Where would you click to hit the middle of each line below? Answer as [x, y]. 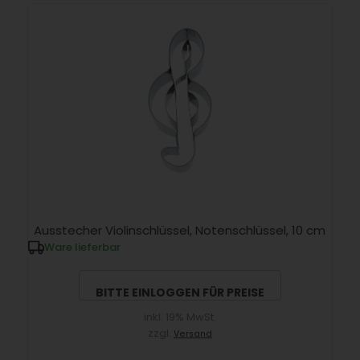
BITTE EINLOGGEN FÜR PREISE [180, 292]
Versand [192, 333]
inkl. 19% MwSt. [180, 317]
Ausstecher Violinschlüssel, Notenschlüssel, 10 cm [180, 230]
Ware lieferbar [82, 247]
